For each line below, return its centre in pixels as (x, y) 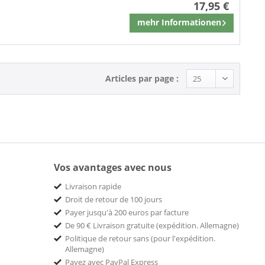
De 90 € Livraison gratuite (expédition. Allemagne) (152, 225)
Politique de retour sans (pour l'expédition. (140, 238)
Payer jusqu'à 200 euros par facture (127, 212)
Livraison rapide (93, 186)
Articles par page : (142, 78)
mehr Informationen (179, 22)
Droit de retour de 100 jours (114, 199)
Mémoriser (200, 25)
